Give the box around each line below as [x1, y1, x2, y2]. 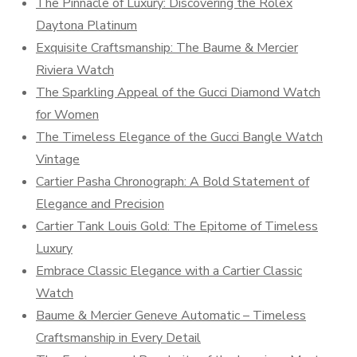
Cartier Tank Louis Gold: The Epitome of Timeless [36, 218, 318, 235]
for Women [36, 106, 99, 124]
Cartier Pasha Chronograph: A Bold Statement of [36, 173, 309, 190]
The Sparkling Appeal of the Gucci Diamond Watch [36, 84, 320, 101]
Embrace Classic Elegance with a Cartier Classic [36, 262, 302, 280]
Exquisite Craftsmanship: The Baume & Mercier [36, 39, 298, 57]
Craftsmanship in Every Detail [36, 329, 201, 347]
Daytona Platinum [36, 17, 137, 34]
